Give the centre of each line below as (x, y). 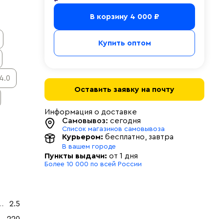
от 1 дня (122, 156)
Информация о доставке (91, 112)
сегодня (124, 121)
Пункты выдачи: (76, 156)
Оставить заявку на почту (124, 89)
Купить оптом (124, 43)
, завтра (159, 137)
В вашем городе (89, 147)
